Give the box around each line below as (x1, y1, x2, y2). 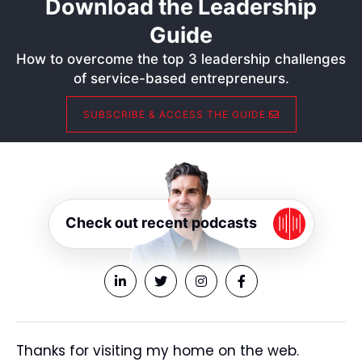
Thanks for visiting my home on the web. (16, 341, 299, 360)
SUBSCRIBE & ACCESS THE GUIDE (82, 108, 269, 120)
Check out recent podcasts (65, 213, 257, 231)
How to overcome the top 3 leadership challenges (16, 51, 346, 67)
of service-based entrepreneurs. (73, 70, 289, 86)
